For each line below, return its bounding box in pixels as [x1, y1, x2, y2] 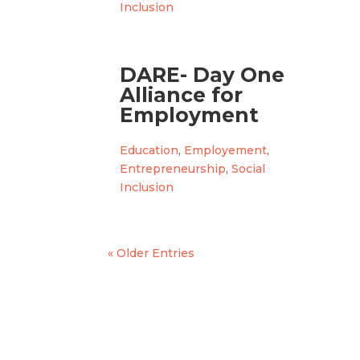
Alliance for [120, 82, 243, 107]
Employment [120, 102, 260, 127]
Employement [184, 142, 268, 157]
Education [120, 142, 179, 157]
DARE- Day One [120, 62, 285, 87]
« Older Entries [108, 245, 195, 260]
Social [231, 161, 266, 176]
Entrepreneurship [120, 161, 227, 176]
